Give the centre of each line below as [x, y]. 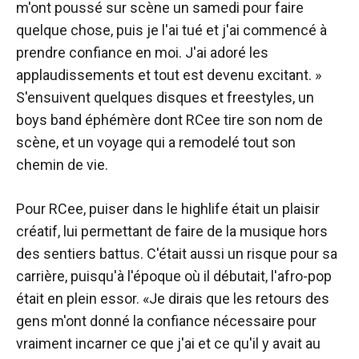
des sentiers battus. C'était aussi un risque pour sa [177, 253]
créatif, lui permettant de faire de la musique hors [172, 231]
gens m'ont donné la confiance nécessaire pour [166, 321]
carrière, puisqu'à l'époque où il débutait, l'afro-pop [174, 276]
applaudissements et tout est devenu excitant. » [169, 75]
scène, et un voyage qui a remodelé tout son [156, 142]
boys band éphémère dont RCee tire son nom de [169, 119]
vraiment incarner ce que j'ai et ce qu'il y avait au [168, 343]
